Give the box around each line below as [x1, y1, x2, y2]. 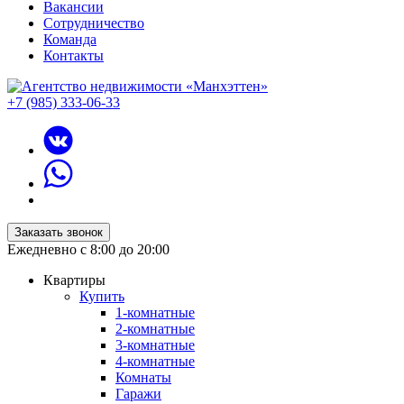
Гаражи [115, 386, 161, 401]
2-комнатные [115, 321, 195, 336]
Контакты [43, 48, 104, 63]
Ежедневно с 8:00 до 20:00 [7, 242, 170, 257]
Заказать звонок [14, 225, 103, 239]
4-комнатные [115, 353, 195, 369]
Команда [43, 32, 96, 47]
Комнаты [115, 370, 171, 385]
